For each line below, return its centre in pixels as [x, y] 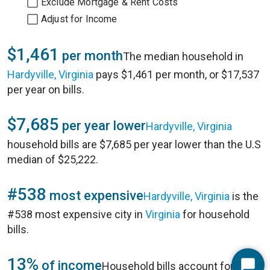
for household [215, 214]
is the [244, 196]
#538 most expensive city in [76, 214]
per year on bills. [46, 89]
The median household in [183, 56]
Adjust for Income [79, 19]
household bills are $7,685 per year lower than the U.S [134, 144]
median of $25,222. [53, 159]
